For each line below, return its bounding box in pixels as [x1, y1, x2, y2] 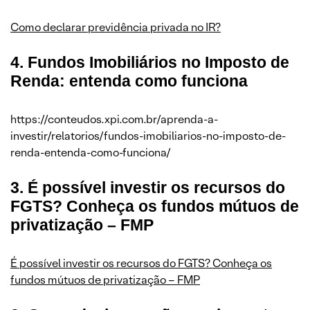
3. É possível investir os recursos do [10, 178, 285, 197]
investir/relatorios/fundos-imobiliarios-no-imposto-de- [10, 128, 286, 143]
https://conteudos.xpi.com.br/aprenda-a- [10, 111, 218, 127]
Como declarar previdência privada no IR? [10, 19, 221, 35]
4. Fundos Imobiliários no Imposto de [10, 53, 289, 71]
